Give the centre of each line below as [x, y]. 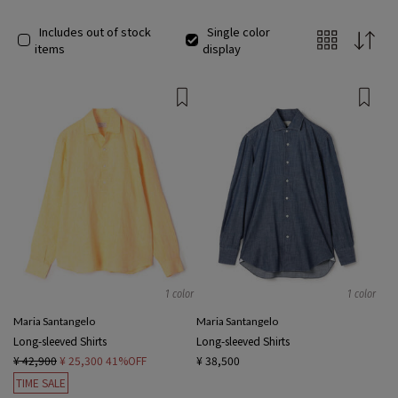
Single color [238, 32]
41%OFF [126, 361]
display [221, 48]
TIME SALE [41, 383]
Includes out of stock [95, 32]
